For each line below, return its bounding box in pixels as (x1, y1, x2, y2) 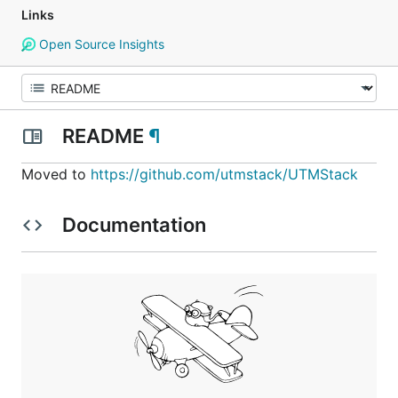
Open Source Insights (35, 36, 164, 52)
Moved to (21, 165, 91, 183)
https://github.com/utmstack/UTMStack (91, 165, 358, 183)
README (57, 124, 148, 147)
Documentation (57, 213, 211, 236)
